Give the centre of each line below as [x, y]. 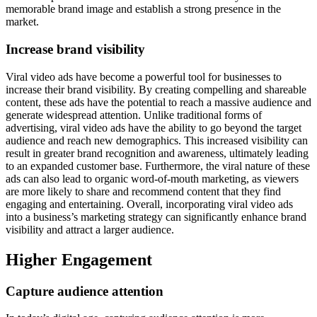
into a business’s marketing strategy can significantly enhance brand [156, 217]
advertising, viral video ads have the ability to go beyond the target [154, 127]
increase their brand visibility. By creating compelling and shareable [156, 89]
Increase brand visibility [75, 50]
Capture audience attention [85, 291]
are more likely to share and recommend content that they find [143, 191]
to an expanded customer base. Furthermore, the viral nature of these [158, 166]
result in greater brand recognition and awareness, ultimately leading [157, 153]
